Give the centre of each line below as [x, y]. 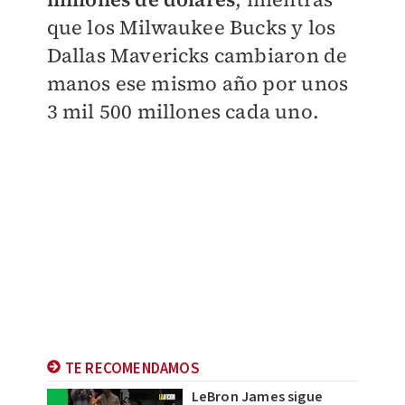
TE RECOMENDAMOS [132, 368]
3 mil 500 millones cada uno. [183, 111]
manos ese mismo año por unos [198, 83]
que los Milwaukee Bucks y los [191, 27]
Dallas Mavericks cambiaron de [197, 55]
